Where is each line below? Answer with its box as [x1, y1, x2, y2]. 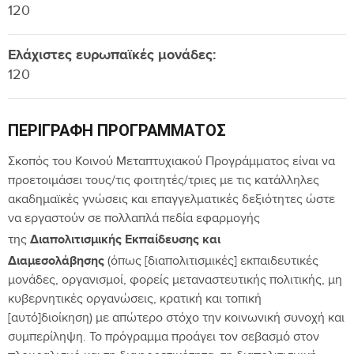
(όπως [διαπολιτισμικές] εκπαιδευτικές [104, 254, 318, 271]
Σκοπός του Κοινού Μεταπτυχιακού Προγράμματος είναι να [8, 154, 335, 171]
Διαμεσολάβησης [8, 252, 104, 269]
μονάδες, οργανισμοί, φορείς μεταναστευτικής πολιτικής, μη [8, 273, 342, 290]
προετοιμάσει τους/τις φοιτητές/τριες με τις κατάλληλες [8, 173, 319, 190]
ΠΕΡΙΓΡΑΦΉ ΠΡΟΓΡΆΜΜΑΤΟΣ [8, 120, 226, 140]
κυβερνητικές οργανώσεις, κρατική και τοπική [8, 292, 262, 309]
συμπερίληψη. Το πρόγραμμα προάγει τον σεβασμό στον [8, 330, 319, 347]
